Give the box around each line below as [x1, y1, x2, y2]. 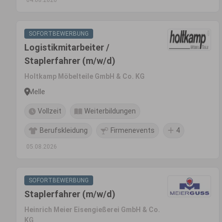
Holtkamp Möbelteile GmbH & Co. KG [24, 72, 145, 80]
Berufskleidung [40, 126, 88, 134]
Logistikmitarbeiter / [24, 42, 110, 53]
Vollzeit [38, 107, 61, 115]
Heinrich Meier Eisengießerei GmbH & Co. [24, 206, 160, 214]
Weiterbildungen [84, 107, 136, 115]
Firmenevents [111, 126, 155, 134]
